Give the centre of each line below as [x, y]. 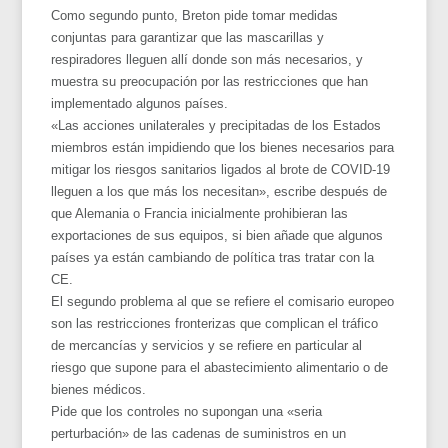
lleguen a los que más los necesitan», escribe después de [219, 191]
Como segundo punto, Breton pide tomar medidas [195, 15]
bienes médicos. [99, 389]
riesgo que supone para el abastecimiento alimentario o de [220, 367]
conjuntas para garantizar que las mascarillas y [188, 37]
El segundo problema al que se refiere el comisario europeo [223, 301]
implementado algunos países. [140, 103]
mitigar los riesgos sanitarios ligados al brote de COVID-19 [221, 169]
